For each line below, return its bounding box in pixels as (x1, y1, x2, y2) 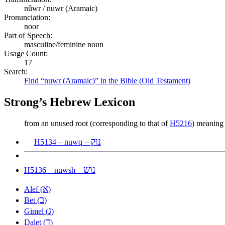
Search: (4, 67, 28, 76)
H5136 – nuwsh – (24, 165, 83, 174)
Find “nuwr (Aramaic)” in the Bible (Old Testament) (24, 76, 190, 85)
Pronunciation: (4, 13, 50, 22)
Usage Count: (4, 49, 48, 58)
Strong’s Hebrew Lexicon (4, 95, 135, 108)
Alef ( (24, 184, 43, 193)
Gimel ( (24, 206, 48, 215)
